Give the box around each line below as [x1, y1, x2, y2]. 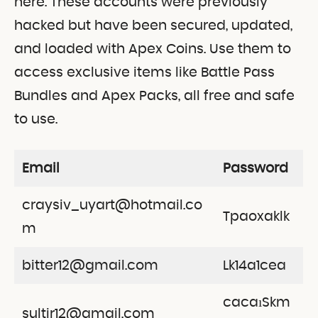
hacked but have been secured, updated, [14, 18, 292, 33]
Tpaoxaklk [222, 209, 290, 224]
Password [222, 161, 288, 175]
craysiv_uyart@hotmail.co [21, 198, 202, 212]
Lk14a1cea [222, 258, 286, 273]
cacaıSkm [222, 295, 290, 309]
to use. [14, 112, 57, 126]
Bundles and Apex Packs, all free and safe [14, 89, 295, 103]
